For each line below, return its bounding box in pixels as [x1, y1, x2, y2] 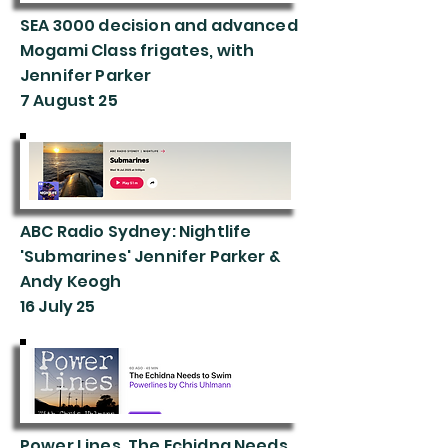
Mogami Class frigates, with [20, 39, 255, 62]
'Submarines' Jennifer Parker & [20, 245, 281, 268]
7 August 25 [20, 89, 118, 112]
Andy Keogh [20, 270, 122, 293]
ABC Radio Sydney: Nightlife [20, 220, 252, 243]
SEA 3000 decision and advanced [20, 14, 298, 37]
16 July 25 [20, 295, 96, 318]
